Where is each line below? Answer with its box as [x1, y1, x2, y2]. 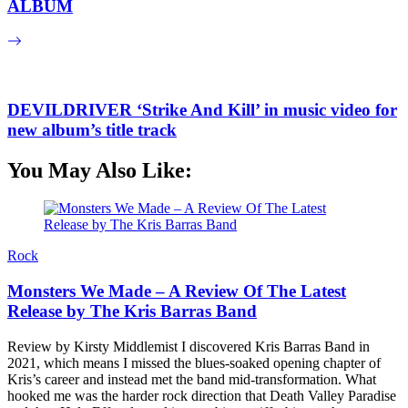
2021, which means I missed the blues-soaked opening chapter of [7, 354, 381, 371]
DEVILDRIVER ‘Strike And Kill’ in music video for [7, 99, 397, 119]
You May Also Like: [7, 158, 192, 182]
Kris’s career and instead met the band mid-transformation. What [7, 371, 376, 387]
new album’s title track [7, 119, 177, 139]
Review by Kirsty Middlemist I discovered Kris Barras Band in [7, 338, 370, 354]
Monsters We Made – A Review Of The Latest [7, 281, 346, 301]
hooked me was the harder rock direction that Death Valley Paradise [7, 387, 396, 403]
